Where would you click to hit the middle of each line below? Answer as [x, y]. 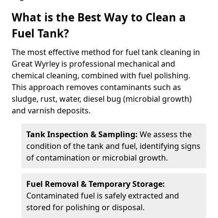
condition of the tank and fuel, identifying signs [113, 146]
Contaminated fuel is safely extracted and [103, 196]
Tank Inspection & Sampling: [83, 134]
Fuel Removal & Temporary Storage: [96, 184]
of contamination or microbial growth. [97, 158]
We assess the [166, 134]
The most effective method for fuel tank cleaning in [106, 52]
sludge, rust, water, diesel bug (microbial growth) [102, 99]
